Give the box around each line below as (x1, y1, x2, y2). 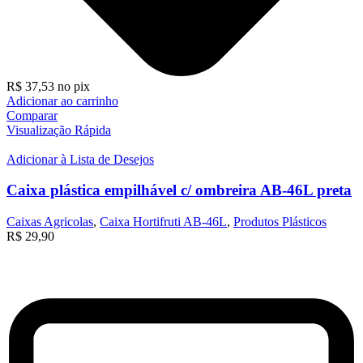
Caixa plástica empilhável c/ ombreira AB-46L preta (6, 181, 352, 199)
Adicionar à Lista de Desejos (6, 152, 154, 166)
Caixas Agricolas (6, 215, 93, 229)
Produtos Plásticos (233, 215, 327, 229)
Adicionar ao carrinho (6, 93, 118, 108)
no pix (58, 79, 90, 93)
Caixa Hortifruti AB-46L (100, 215, 227, 229)
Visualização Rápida (6, 122, 111, 137)
